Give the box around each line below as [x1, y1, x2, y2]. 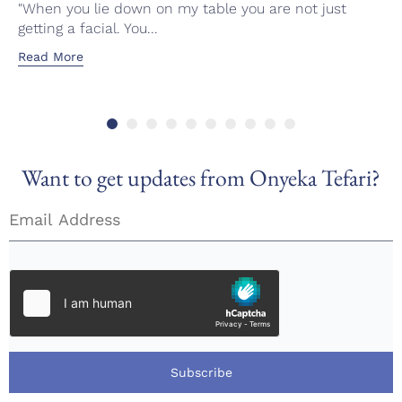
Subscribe [170, 364, 232, 380]
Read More [18, 49, 83, 65]
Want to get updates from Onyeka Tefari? [22, 162, 380, 193]
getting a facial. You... [18, 19, 158, 37]
